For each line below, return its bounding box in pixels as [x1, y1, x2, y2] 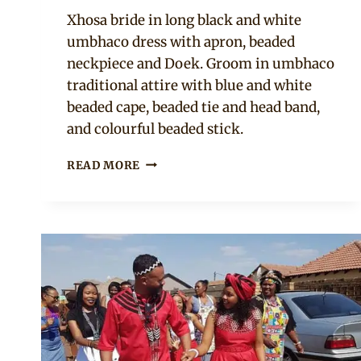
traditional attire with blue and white [67, 76, 312, 94]
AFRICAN [139, 171, 195, 185]
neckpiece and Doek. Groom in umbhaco [67, 54, 334, 73]
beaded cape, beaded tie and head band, [67, 98, 320, 116]
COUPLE [139, 188, 189, 202]
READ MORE [67, 158, 141, 172]
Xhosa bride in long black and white [67, 10, 301, 29]
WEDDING [139, 272, 199, 287]
